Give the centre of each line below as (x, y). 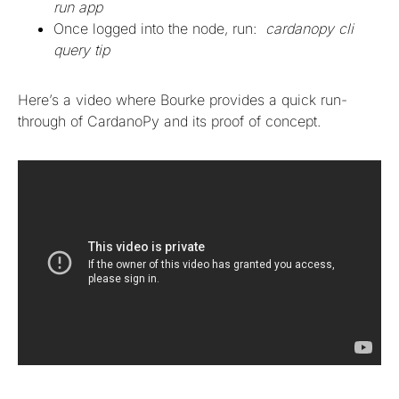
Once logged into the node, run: (159, 29)
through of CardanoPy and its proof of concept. (171, 122)
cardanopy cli (309, 29)
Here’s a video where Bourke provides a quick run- (183, 100)
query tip (81, 50)
